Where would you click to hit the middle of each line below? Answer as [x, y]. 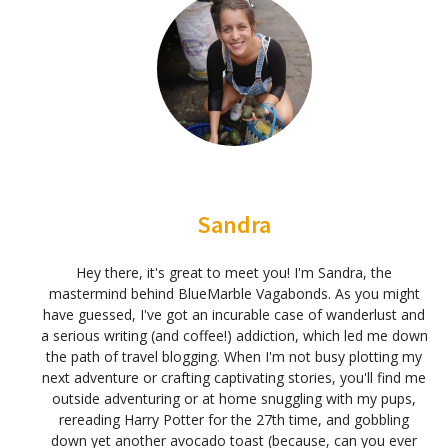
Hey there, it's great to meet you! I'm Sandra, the [234, 273]
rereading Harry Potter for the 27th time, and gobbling [234, 420]
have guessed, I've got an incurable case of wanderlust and [234, 315]
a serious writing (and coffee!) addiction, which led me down [234, 336]
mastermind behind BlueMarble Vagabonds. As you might [234, 294]
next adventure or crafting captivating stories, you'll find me [234, 378]
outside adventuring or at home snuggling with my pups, [234, 399]
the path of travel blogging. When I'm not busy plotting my [234, 357]
